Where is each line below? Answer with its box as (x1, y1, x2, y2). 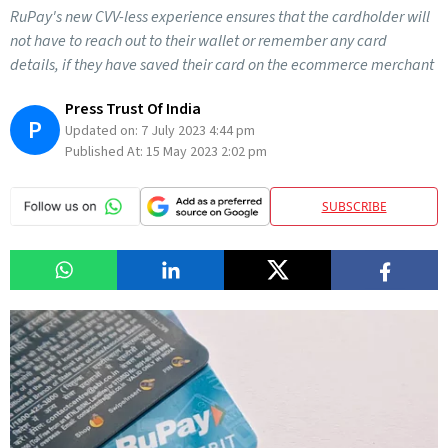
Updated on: (65, 121, 141, 141)
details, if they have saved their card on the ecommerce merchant (10, 54, 434, 76)
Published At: (65, 142, 146, 162)
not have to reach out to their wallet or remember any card (10, 30, 387, 52)
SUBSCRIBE (321, 197, 387, 215)
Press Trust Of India (65, 98, 201, 120)
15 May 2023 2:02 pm (146, 142, 267, 162)
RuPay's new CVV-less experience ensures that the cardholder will (10, 6, 430, 28)
